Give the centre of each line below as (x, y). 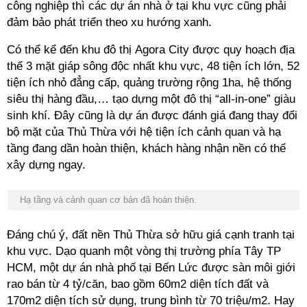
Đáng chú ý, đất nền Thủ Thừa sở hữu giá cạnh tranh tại (151, 235)
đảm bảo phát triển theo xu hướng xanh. (109, 22)
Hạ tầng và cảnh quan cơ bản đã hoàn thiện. (108, 200)
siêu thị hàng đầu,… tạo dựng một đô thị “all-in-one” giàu (151, 99)
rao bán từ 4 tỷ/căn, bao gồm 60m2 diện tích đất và (138, 284)
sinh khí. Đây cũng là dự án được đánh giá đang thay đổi (152, 115)
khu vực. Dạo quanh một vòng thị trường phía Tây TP (144, 251)
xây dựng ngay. (46, 165)
